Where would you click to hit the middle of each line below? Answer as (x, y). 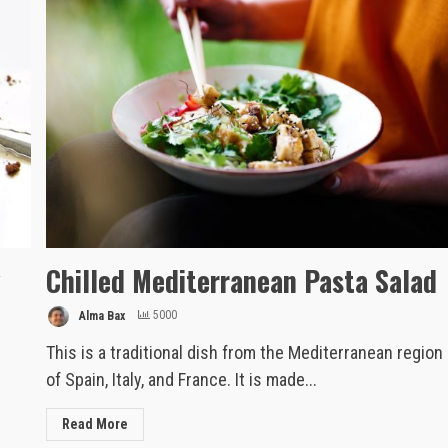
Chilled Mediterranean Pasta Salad (242, 280)
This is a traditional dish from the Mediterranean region (245, 352)
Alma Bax (101, 315)
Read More (95, 423)
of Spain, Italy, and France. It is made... (182, 379)
